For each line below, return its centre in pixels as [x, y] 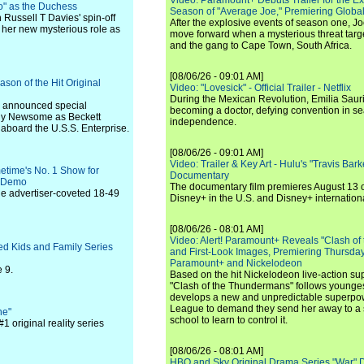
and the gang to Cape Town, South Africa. [261, 45]
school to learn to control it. [229, 320]
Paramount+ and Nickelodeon [236, 263]
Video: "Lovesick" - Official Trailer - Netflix [260, 88]
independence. [203, 122]
